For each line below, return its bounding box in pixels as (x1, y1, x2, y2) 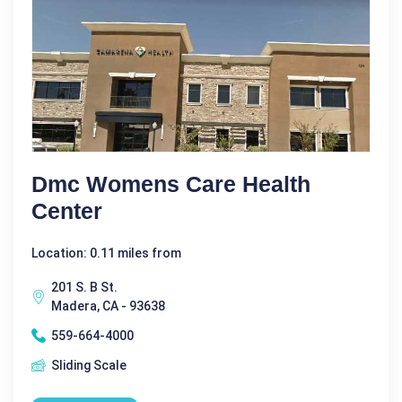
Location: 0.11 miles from (31, 245, 181, 260)
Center (31, 197, 102, 223)
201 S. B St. (51, 279, 118, 294)
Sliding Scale (51, 357, 127, 372)
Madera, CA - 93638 (51, 298, 165, 313)
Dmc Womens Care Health (31, 170, 310, 197)
